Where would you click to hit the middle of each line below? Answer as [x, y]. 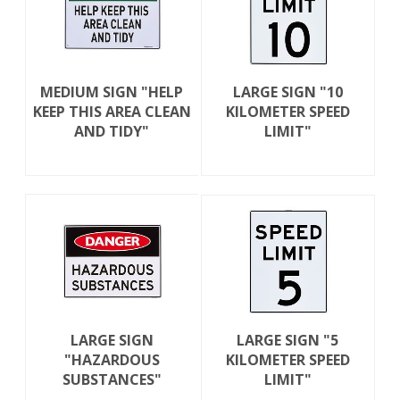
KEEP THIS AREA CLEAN [112, 112]
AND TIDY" [112, 132]
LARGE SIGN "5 [288, 341]
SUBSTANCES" [112, 380]
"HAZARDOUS [112, 360]
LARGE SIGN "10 [287, 92]
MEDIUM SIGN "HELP [112, 92]
